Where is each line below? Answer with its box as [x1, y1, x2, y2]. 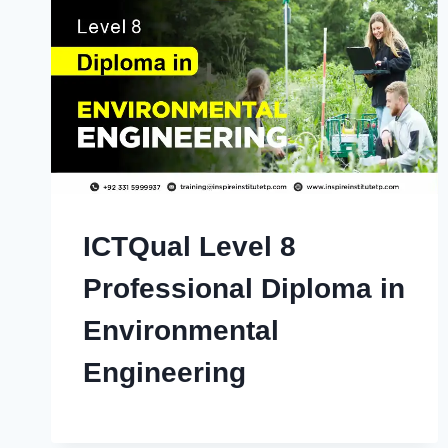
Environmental [83, 314, 279, 346]
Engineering [83, 356, 246, 388]
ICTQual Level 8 [83, 230, 296, 262]
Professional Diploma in [83, 272, 405, 304]
